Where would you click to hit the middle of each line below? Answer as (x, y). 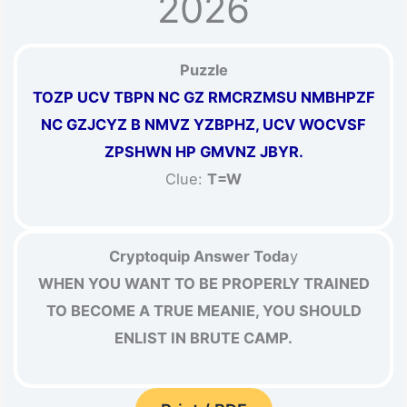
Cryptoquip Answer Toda (199, 256)
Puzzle (203, 70)
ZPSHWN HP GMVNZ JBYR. (203, 152)
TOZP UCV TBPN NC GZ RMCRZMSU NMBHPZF (203, 98)
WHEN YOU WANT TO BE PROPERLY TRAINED (203, 283)
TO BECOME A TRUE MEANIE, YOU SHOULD (203, 310)
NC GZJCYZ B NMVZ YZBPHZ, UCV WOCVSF (203, 125)
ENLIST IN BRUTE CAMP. (203, 338)
